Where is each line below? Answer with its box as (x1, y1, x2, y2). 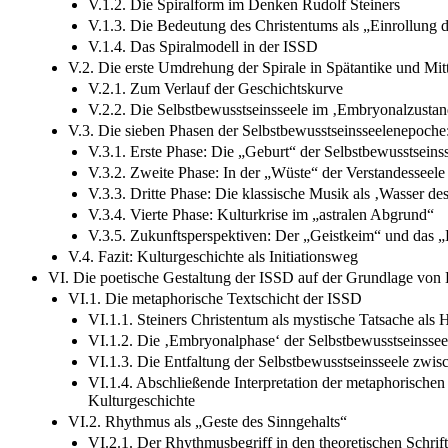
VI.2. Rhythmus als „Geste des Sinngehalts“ (68, 412, 347, 430)
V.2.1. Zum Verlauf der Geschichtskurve (88, 79, 343, 97)
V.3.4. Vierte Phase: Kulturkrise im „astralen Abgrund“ (88, 205, 434, 223)
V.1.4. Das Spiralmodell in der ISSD (88, 37, 318, 55)
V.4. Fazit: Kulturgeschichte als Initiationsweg (68, 247, 358, 265)
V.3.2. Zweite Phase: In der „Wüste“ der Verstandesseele (88, 163, 445, 181)
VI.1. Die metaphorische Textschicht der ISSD (68, 289, 362, 307)
